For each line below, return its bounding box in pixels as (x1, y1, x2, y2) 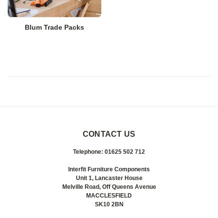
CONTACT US (82, 129, 136, 138)
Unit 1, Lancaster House (75, 174, 143, 182)
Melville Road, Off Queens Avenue (62, 183, 156, 190)
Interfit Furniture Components (68, 165, 150, 173)
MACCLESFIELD (86, 192, 132, 199)
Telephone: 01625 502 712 (73, 148, 145, 155)
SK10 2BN (94, 200, 124, 208)
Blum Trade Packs (25, 23, 84, 31)
